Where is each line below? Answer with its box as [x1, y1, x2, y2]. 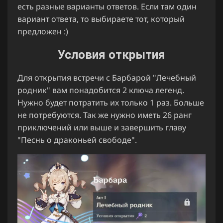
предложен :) [17, 25, 68, 37]
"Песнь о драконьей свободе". [17, 134, 137, 145]
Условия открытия [58, 47, 165, 62]
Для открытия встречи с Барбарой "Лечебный [17, 72, 196, 83]
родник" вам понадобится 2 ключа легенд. [17, 84, 184, 96]
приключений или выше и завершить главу [17, 121, 186, 133]
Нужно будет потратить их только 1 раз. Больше [17, 97, 204, 108]
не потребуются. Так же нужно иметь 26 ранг [17, 109, 192, 120]
